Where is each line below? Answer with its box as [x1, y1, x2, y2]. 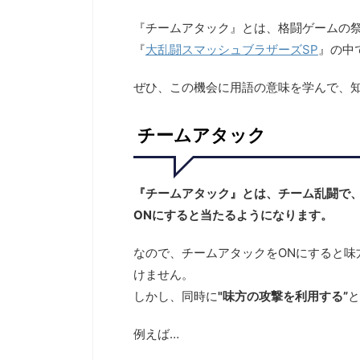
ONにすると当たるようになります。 [133, 207, 333, 223]
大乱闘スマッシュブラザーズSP [145, 41, 318, 57]
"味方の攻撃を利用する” [218, 288, 348, 304]
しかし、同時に [133, 288, 218, 304]
